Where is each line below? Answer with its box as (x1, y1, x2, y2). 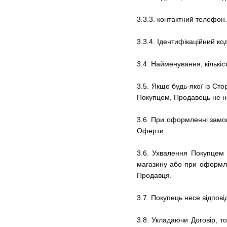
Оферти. (137, 126, 166, 135)
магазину (137, 160, 167, 168)
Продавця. (137, 171, 172, 179)
